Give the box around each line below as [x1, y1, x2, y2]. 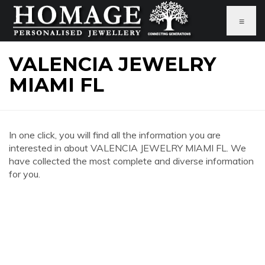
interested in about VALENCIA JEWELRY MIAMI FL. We [9, 142, 246, 154]
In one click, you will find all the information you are [9, 129, 221, 141]
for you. [9, 168, 40, 180]
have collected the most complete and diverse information [9, 155, 254, 167]
